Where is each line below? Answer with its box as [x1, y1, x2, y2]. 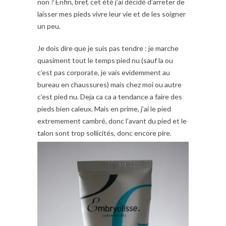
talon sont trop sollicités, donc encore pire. [37, 129, 172, 138]
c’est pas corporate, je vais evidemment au [37, 68, 170, 77]
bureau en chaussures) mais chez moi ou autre [37, 80, 182, 89]
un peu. [37, 22, 61, 31]
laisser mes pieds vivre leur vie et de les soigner [37, 10, 186, 19]
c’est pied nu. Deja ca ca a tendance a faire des [37, 92, 182, 101]
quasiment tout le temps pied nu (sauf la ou [37, 56, 173, 65]
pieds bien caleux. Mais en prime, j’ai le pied [37, 104, 171, 114]
